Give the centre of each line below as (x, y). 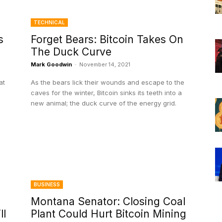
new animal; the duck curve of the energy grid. (104, 103)
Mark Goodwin (51, 65)
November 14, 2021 (105, 65)
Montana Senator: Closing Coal (108, 202)
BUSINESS (47, 185)
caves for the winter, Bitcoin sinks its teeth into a (106, 93)
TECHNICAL (49, 23)
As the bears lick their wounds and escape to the (108, 83)
